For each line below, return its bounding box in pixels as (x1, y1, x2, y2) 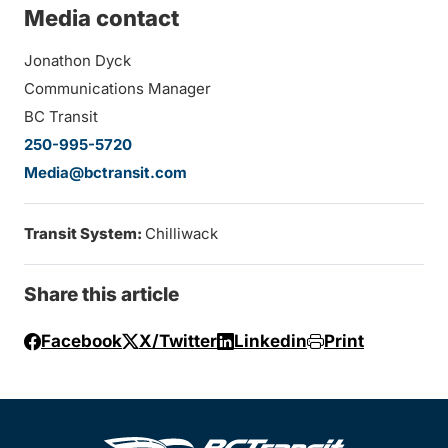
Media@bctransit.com (24, 163, 187, 182)
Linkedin (234, 331, 307, 352)
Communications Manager (24, 79, 211, 98)
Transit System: (24, 224, 145, 243)
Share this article (24, 283, 179, 306)
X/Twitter (139, 331, 217, 352)
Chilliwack (145, 224, 218, 243)
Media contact (24, 5, 179, 31)
